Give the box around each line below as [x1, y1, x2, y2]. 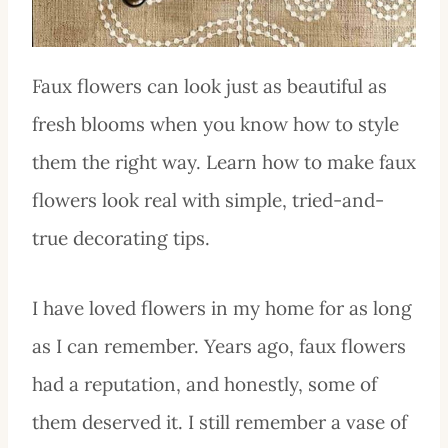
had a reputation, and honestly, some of [32, 371, 377, 396]
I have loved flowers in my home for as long [32, 295, 412, 320]
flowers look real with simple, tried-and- [32, 187, 384, 212]
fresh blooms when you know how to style [32, 111, 399, 136]
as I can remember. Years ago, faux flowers [32, 333, 406, 358]
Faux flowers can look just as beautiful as [32, 73, 387, 98]
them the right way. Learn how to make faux [32, 149, 416, 174]
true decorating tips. [32, 225, 210, 250]
